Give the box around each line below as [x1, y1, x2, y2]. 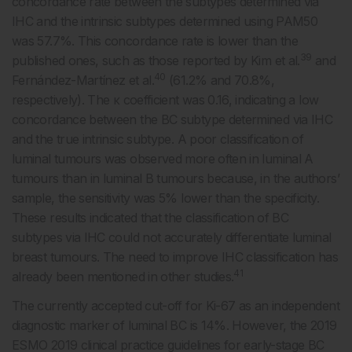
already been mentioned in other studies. [12, 268, 234, 284]
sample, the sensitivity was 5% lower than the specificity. [12, 189, 319, 206]
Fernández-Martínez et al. [12, 71, 154, 88]
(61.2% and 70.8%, [165, 71, 275, 88]
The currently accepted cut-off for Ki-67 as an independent [12, 297, 339, 313]
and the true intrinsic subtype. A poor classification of [12, 130, 304, 147]
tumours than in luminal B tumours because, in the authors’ [12, 170, 339, 186]
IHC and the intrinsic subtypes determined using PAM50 [12, 13, 318, 29]
